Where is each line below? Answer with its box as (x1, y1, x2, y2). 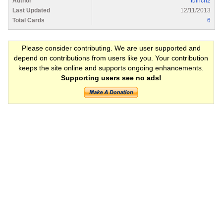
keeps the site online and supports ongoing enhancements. (18, 63, 204, 72)
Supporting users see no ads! (60, 73, 162, 82)
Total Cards (12, 16, 45, 24)
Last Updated (12, 6, 50, 14)
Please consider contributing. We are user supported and (21, 44, 201, 52)
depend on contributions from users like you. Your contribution (14, 54, 208, 62)
